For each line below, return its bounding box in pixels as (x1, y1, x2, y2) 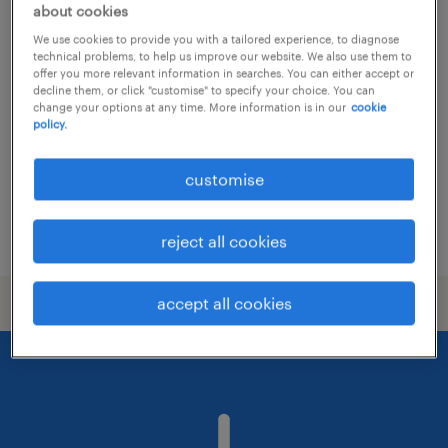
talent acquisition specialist (25, 19, 283, 43)
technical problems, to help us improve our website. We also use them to (33, 49, 413, 63)
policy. (33, 117, 68, 131)
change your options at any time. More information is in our (33, 100, 347, 114)
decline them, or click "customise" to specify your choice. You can (33, 83, 376, 97)
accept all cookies (156, 293, 292, 313)
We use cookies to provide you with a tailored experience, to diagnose (33, 32, 400, 46)
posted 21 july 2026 (25, 224, 172, 243)
